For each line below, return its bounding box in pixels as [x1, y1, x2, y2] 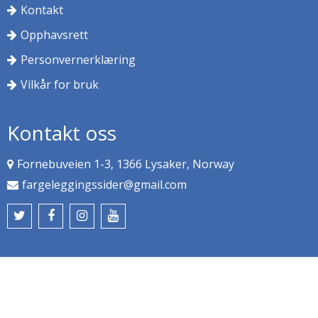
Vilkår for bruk [21, 77, 99, 93]
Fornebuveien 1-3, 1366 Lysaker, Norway [17, 156, 234, 172]
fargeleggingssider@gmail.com [22, 177, 187, 193]
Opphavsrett [21, 27, 88, 43]
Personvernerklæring [21, 52, 136, 68]
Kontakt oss [7, 119, 116, 147]
